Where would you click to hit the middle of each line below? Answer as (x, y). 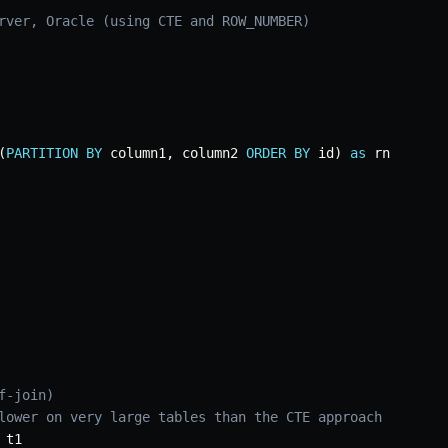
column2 (210, 153)
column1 (134, 153)
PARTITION (42, 153)
